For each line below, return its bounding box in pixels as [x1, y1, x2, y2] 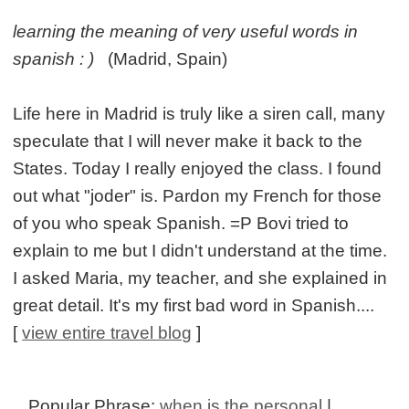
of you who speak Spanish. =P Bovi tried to [13, 213, 350, 233]
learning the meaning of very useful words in [13, 21, 359, 41]
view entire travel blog [22, 322, 193, 342]
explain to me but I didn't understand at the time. [13, 240, 388, 260]
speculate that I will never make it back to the [13, 131, 363, 151]
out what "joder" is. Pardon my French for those [13, 185, 383, 205]
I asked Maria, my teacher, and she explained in [13, 267, 388, 288]
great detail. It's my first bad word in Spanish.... [13, 295, 375, 315]
